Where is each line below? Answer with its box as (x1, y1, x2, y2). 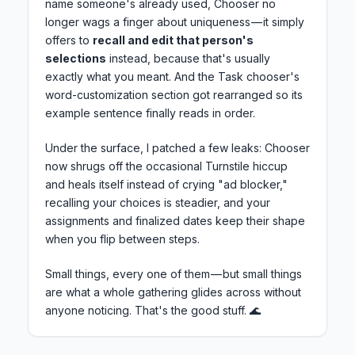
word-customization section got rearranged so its (45, 88, 303, 102)
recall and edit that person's (93, 33, 254, 48)
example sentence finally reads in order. (45, 106, 255, 120)
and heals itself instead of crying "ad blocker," (45, 177, 288, 192)
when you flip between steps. (45, 232, 200, 246)
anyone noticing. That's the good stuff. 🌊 (45, 303, 261, 318)
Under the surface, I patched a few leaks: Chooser (45, 141, 310, 155)
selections (45, 52, 106, 66)
